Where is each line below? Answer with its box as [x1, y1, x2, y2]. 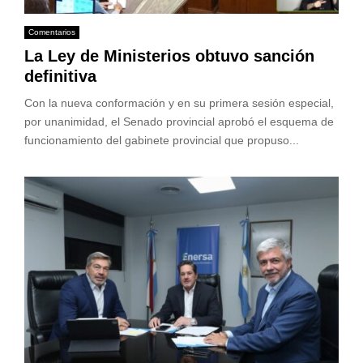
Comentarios [28, 28, 75, 37]
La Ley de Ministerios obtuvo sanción [24, 47, 314, 66]
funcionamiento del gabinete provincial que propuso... [24, 134, 299, 147]
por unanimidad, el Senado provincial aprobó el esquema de [24, 115, 334, 129]
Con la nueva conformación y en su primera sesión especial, [24, 96, 334, 110]
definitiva [24, 67, 96, 86]
